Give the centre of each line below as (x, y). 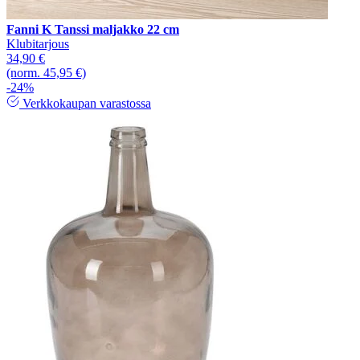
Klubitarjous (38, 43)
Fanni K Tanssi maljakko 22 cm (93, 29)
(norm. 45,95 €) (46, 72)
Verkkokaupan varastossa (85, 103)
